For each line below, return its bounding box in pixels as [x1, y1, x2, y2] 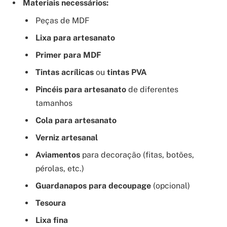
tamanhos [35, 98, 72, 108]
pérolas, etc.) [35, 163, 84, 173]
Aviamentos [35, 149, 80, 160]
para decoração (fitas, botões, [80, 149, 194, 160]
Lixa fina [35, 215, 68, 225]
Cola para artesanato [35, 115, 117, 125]
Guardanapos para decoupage [35, 180, 151, 191]
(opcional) [151, 180, 190, 191]
